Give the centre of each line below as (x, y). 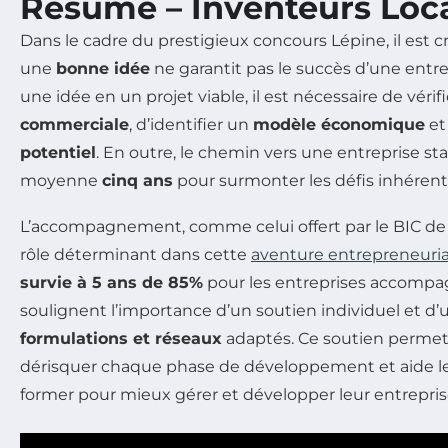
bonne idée (103, 69)
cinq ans (137, 181)
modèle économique (339, 125)
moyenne (61, 181)
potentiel (58, 153)
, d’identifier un (191, 125)
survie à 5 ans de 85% (111, 283)
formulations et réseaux (121, 339)
